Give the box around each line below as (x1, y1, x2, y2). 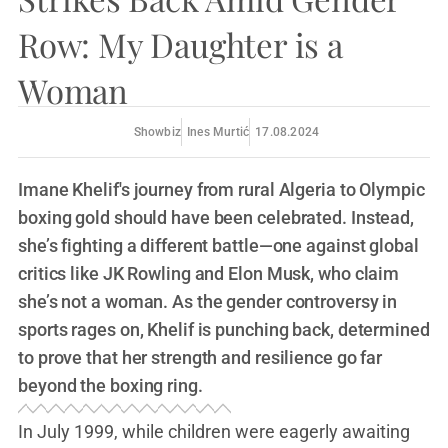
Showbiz (133, 125, 182, 139)
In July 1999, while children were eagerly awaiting (18, 421, 410, 442)
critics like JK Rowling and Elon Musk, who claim (18, 263, 400, 284)
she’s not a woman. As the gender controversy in (18, 291, 398, 312)
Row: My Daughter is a (18, 22, 343, 66)
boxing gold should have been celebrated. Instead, (18, 207, 415, 228)
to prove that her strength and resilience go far (18, 347, 383, 368)
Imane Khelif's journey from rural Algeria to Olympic (18, 179, 425, 200)
